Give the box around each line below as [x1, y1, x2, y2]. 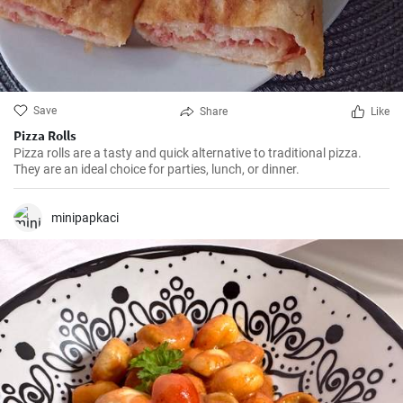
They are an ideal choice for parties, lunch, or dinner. [13, 162, 300, 176]
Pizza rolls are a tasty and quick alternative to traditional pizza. [13, 146, 362, 160]
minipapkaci [51, 210, 119, 225]
